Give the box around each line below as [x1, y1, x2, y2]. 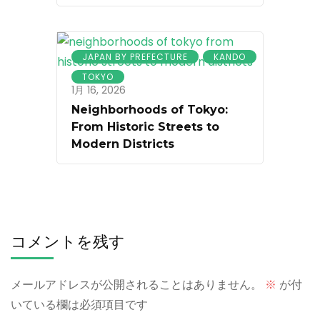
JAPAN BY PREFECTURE [82, 51, 188, 64]
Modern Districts [71, 137, 174, 151]
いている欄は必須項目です [11, 296, 148, 314]
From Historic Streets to [71, 120, 219, 134]
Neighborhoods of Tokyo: [71, 103, 228, 117]
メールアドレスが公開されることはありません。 [11, 276, 262, 294]
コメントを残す [11, 232, 125, 252]
